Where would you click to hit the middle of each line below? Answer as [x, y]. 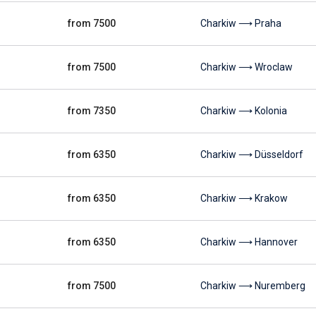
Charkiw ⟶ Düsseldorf [252, 154]
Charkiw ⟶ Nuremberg [253, 286]
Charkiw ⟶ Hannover [249, 242]
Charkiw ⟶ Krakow [244, 198]
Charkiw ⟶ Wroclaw [247, 67]
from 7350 [92, 111]
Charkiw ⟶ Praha [241, 23]
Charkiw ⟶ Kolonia [244, 111]
